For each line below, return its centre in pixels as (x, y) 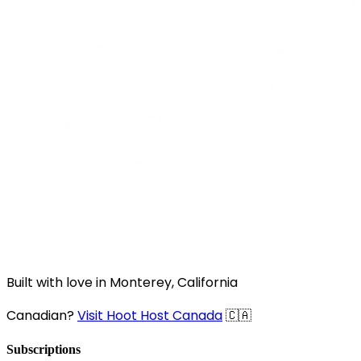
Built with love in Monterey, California (122, 282)
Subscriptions (44, 350)
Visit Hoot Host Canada (150, 315)
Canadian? (42, 315)
